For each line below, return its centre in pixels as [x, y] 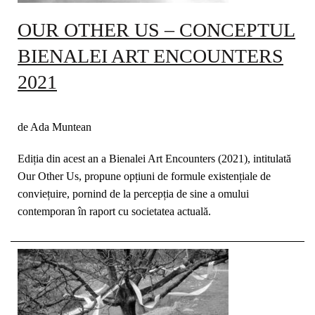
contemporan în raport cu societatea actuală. [114, 211]
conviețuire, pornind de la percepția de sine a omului [133, 194]
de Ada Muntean [54, 127]
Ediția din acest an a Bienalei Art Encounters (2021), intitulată [154, 159]
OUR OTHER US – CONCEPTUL [156, 30]
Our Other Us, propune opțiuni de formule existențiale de [144, 176]
